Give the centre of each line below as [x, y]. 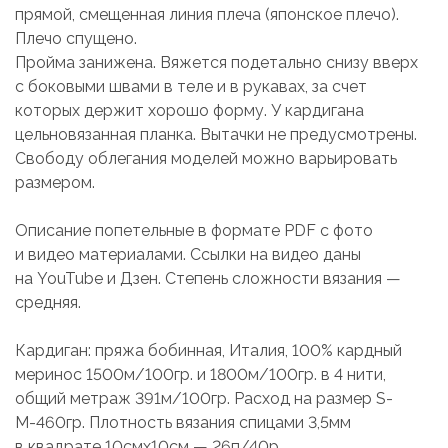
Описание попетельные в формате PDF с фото [194, 230]
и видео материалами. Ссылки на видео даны [188, 254]
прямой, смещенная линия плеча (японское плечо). [207, 14]
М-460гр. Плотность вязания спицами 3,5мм [183, 422]
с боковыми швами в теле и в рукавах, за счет [191, 86]
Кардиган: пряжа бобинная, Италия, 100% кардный [208, 350]
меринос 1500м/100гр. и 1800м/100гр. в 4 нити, [200, 374]
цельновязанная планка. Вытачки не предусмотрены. [216, 134]
